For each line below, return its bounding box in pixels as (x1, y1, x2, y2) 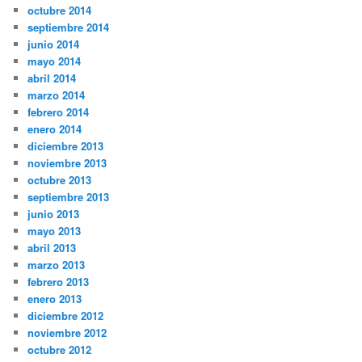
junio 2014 (27, 36, 80, 53)
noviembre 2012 (27, 325, 107, 341)
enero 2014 (27, 121, 82, 137)
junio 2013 (27, 206, 80, 222)
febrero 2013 (27, 274, 90, 290)
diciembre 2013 (27, 138, 104, 154)
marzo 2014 (27, 87, 86, 103)
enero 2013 (27, 291, 82, 307)
